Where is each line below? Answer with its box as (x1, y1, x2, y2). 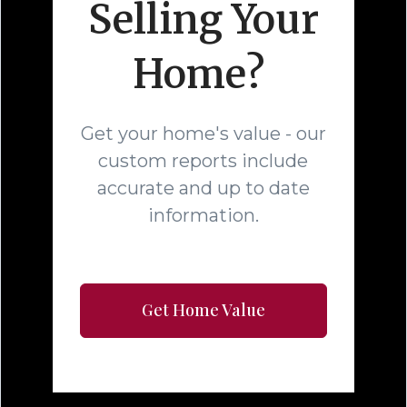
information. (147, 203, 259, 226)
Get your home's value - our (80, 122, 326, 144)
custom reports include (98, 149, 309, 172)
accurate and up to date (96, 176, 310, 199)
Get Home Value (141, 298, 265, 321)
